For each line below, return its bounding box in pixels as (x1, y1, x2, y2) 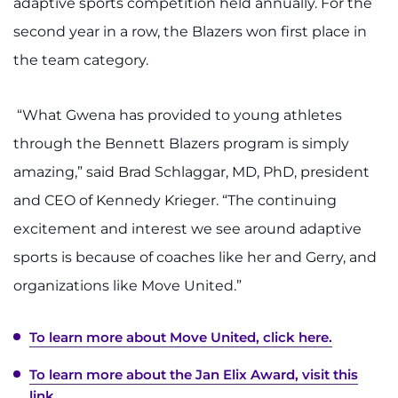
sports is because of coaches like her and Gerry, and (13, 249, 377, 267)
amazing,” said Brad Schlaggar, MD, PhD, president (13, 163, 370, 181)
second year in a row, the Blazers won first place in (13, 23, 367, 41)
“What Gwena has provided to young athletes (13, 107, 342, 124)
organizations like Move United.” (13, 277, 242, 295)
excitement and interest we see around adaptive (13, 220, 362, 238)
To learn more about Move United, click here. (29, 329, 332, 346)
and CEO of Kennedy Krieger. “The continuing (13, 192, 337, 210)
